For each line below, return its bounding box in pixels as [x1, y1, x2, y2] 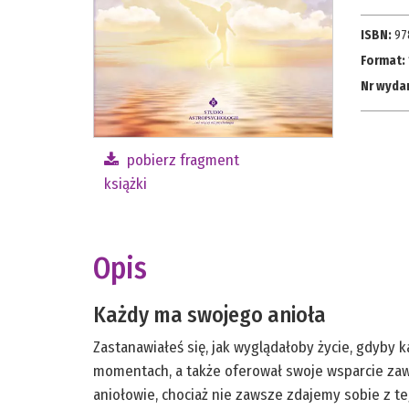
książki [104, 174, 147, 194]
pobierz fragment [123, 151, 239, 171]
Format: [360, 53, 405, 69]
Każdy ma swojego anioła [93, 302, 326, 329]
